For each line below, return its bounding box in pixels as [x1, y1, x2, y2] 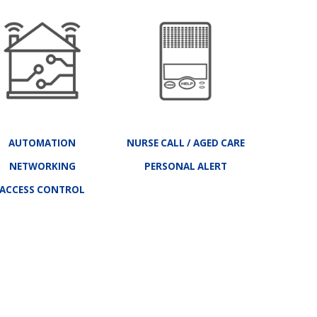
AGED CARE [192, 137, 245, 150]
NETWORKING [8, 160, 76, 173]
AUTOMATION [8, 137, 76, 150]
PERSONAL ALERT [144, 160, 227, 173]
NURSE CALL [126, 137, 185, 150]
